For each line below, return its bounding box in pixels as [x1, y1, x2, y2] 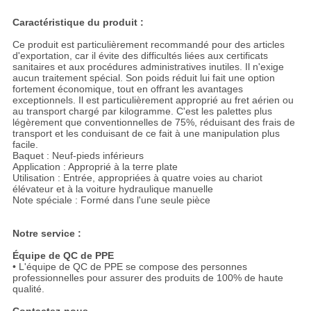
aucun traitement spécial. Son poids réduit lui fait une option [12, 72, 275, 84]
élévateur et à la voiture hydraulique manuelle [12, 183, 213, 195]
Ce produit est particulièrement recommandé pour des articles [12, 39, 285, 51]
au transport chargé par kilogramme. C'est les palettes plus [12, 106, 272, 117]
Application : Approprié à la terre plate [12, 161, 178, 173]
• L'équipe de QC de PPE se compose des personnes [12, 261, 247, 273]
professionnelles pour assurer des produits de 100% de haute [12, 272, 283, 284]
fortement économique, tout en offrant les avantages [12, 83, 243, 95]
